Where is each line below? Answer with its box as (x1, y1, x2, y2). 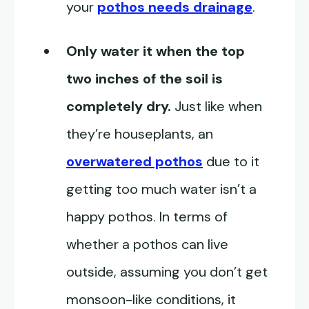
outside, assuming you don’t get (66, 263, 268, 281)
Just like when (175, 97, 262, 116)
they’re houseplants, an (66, 125, 213, 143)
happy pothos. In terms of (66, 208, 228, 226)
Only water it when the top (66, 42, 245, 61)
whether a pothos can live (66, 235, 228, 254)
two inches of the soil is (66, 70, 223, 88)
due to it (203, 152, 259, 171)
